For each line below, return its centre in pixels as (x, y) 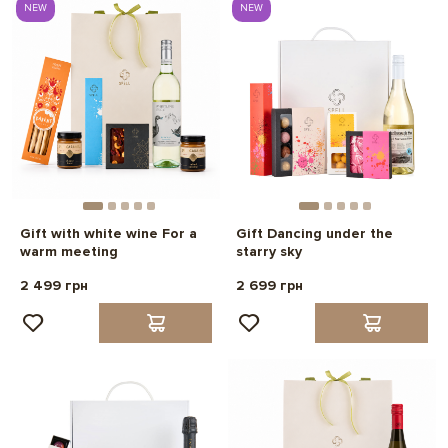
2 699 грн (269, 286)
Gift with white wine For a (108, 234)
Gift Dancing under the (314, 234)
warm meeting (69, 252)
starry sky (269, 252)
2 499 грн (54, 286)
